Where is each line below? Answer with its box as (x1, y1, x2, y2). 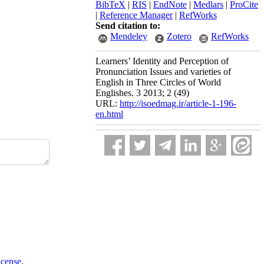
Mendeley (110, 31, 147, 41)
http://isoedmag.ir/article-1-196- (120, 98, 236, 108)
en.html (95, 109, 123, 119)
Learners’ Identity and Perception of (95, 56, 229, 66)
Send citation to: (95, 21, 160, 31)
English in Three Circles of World (95, 77, 221, 87)
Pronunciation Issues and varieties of (95, 67, 231, 77)
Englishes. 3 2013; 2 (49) (95, 88, 189, 98)
